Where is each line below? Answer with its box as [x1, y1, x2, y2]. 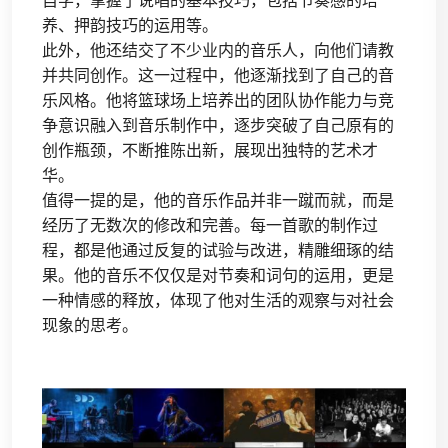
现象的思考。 [42, 316, 138, 335]
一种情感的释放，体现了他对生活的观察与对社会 [42, 291, 394, 310]
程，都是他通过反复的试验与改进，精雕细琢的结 [42, 241, 394, 260]
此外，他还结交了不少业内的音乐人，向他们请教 [42, 41, 394, 60]
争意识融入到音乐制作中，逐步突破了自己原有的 [42, 116, 394, 135]
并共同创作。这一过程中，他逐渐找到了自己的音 [42, 66, 394, 85]
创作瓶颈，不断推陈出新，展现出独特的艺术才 [42, 141, 378, 160]
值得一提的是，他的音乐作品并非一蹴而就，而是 [42, 191, 394, 210]
